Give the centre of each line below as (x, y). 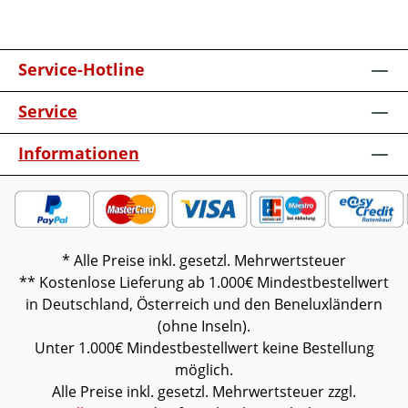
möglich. (204, 370)
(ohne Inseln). (204, 326)
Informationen (79, 153)
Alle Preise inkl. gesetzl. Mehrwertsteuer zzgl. (204, 392)
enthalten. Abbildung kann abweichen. (188, 49)
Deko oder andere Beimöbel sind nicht (189, 27)
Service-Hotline (82, 69)
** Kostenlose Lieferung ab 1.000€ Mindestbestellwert (204, 282)
